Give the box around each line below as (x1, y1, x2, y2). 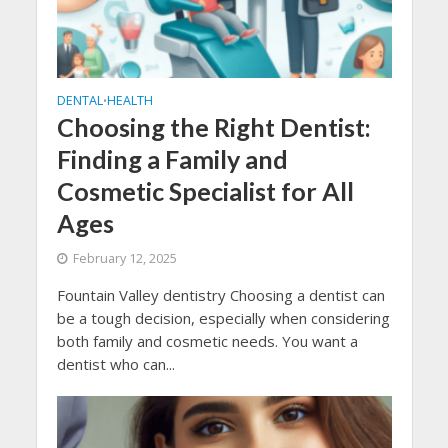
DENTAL (56, 92, 103, 110)
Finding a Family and (56, 144, 288, 175)
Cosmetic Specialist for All (56, 176, 354, 207)
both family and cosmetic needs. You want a (56, 331, 358, 352)
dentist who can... (56, 354, 175, 375)
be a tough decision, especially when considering (56, 308, 390, 329)
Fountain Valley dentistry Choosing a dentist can (56, 285, 385, 306)
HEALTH (106, 92, 153, 110)
